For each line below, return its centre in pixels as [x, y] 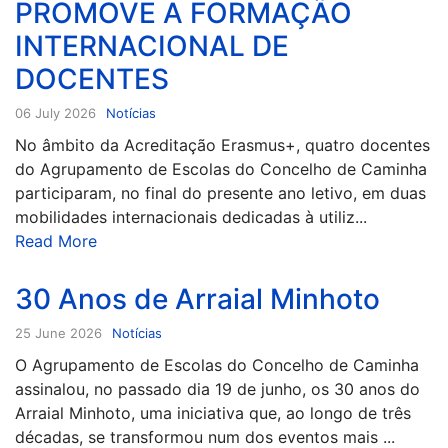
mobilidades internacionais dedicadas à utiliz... [191, 216]
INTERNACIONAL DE [152, 45]
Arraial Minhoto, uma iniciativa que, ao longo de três [213, 412]
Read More [56, 240]
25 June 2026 [58, 332]
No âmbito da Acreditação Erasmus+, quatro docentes [222, 144]
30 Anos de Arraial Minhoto [197, 298]
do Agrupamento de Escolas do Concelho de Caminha [221, 168]
